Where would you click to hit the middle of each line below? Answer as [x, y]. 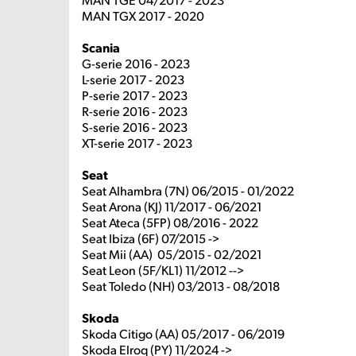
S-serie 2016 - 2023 [135, 127]
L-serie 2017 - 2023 [133, 79]
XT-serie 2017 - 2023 [137, 143]
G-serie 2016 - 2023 [136, 63]
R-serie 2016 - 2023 [135, 111]
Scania [101, 47]
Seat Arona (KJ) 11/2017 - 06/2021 [172, 206]
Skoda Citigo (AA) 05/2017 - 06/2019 [183, 333]
